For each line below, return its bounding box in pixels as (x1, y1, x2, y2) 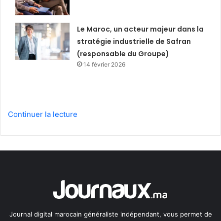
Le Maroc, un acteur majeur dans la (77, 24, 204, 34)
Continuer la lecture (8, 109, 77, 119)
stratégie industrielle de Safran (77, 36, 191, 46)
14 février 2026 (83, 60, 126, 68)
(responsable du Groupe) (77, 48, 170, 59)
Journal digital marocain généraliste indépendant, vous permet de (9, 210, 212, 218)
